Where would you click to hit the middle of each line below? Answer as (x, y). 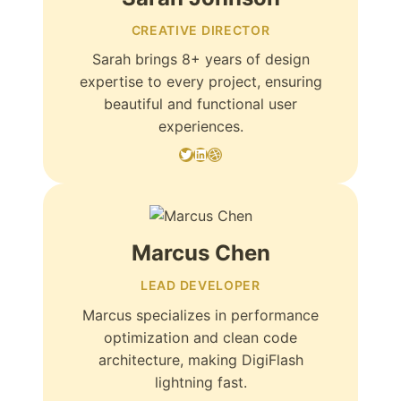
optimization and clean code (200, 337)
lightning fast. (200, 382)
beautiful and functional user (200, 104)
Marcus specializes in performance (200, 315)
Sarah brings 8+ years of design (200, 60)
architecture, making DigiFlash (200, 359)
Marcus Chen (200, 253)
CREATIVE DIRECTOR (200, 30)
